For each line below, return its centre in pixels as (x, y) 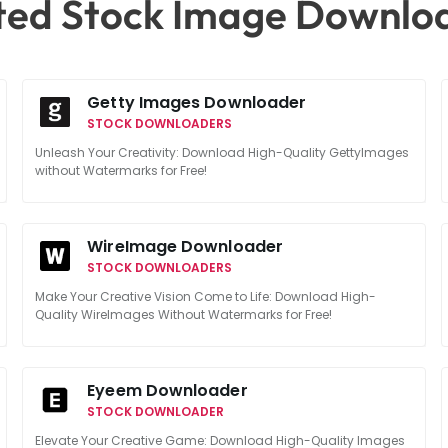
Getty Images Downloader (197, 102)
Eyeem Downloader (167, 390)
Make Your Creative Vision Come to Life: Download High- (206, 296)
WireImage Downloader (185, 246)
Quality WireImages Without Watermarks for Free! (184, 314)
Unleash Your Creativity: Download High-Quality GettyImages (222, 152)
